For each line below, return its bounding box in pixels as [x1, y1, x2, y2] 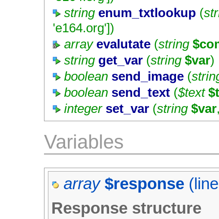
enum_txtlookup [98, 5, 197, 20]
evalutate [96, 36, 151, 51]
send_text [111, 85, 171, 100]
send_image [111, 69, 184, 84]
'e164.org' [53, 20, 107, 35]
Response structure [51, 199, 202, 218]
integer [64, 101, 103, 116]
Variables [44, 130, 124, 153]
